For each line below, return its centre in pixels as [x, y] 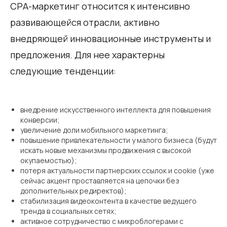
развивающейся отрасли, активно [85, 22]
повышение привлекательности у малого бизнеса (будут [119, 140]
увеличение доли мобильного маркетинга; [94, 130]
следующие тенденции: [63, 71]
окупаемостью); [49, 160]
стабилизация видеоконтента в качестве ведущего [108, 201]
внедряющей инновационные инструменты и [110, 38]
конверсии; [40, 120]
